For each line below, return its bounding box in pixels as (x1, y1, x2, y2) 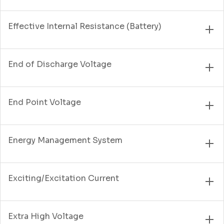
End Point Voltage (8, 96, 81, 107)
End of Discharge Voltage (8, 58, 111, 69)
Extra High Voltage (8, 210, 83, 221)
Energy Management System (8, 134, 122, 145)
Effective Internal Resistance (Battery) (8, 20, 161, 31)
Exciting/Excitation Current (8, 172, 119, 183)
